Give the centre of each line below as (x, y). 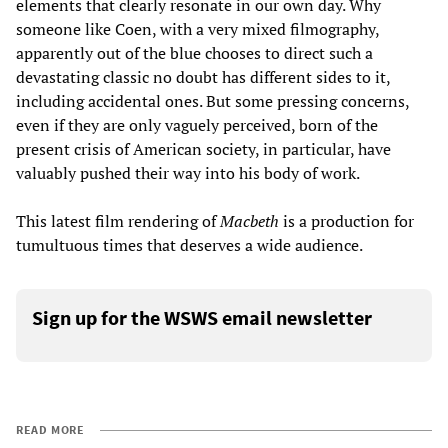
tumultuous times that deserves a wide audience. (189, 244)
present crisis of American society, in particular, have (203, 148)
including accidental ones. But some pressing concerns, (212, 100)
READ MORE (50, 429)
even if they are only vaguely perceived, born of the (197, 124)
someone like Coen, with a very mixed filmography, (197, 28)
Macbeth (249, 220)
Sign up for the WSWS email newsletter (202, 317)
